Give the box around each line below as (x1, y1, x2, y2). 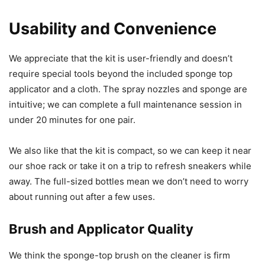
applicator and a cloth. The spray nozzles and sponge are (9, 83, 247, 95)
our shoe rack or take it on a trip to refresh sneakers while (9, 160, 251, 172)
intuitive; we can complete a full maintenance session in (9, 99, 242, 111)
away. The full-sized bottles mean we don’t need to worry (9, 176, 248, 188)
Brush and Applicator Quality (9, 221, 193, 237)
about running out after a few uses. (9, 191, 155, 203)
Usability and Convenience (9, 19, 216, 39)
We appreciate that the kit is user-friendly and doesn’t (9, 53, 232, 64)
